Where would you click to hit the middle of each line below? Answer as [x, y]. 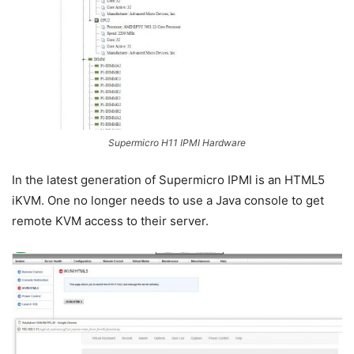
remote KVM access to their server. [110, 220]
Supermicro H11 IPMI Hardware [177, 142]
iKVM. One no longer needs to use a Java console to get [168, 200]
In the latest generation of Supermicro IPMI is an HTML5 [168, 179]
